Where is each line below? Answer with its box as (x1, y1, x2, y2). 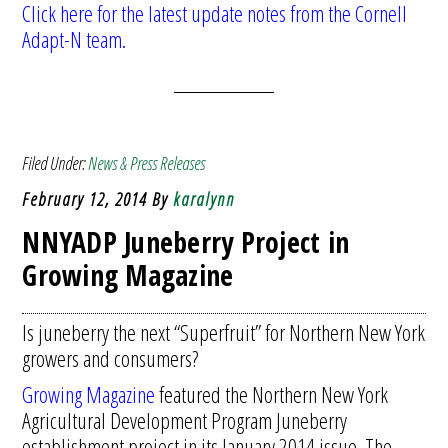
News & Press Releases (88, 151, 206, 175)
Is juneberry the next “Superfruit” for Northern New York (22, 317, 426, 347)
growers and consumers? (22, 343, 199, 373)
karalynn (173, 187, 236, 211)
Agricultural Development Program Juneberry (22, 405, 348, 435)
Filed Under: (22, 151, 89, 175)
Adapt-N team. (22, 24, 127, 54)
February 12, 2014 (22, 187, 148, 211)
